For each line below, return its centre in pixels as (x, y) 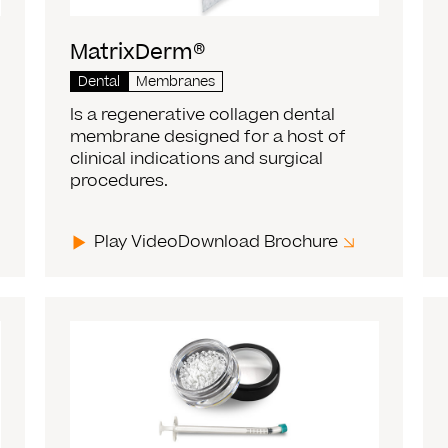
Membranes (176, 82)
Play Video (136, 242)
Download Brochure (258, 242)
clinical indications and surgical (197, 159)
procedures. (119, 181)
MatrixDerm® (138, 53)
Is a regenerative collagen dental (203, 115)
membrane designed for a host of (208, 137)
